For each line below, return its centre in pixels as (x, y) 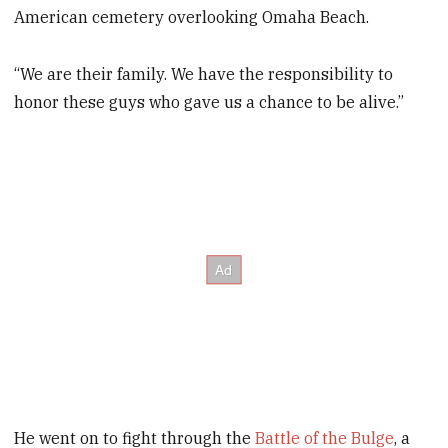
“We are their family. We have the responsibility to (204, 74)
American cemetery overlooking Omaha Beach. (192, 17)
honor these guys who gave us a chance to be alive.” (209, 102)
